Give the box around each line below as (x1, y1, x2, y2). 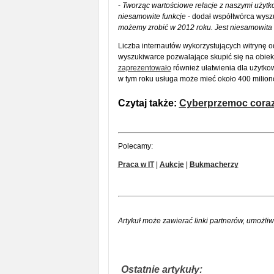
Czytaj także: (117, 98, 179, 108)
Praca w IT (117, 160, 154, 169)
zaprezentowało (117, 64, 171, 72)
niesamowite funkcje (117, 12, 186, 21)
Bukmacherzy (189, 160, 239, 169)
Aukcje (159, 160, 184, 169)
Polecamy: (117, 142, 153, 150)
